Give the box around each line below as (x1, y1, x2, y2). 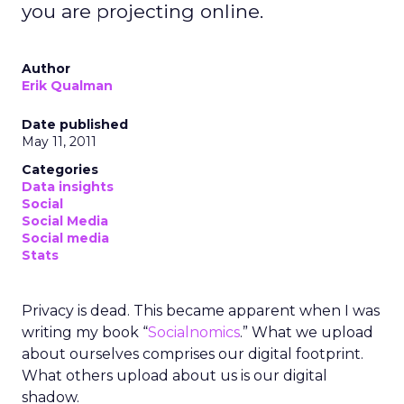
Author (22, 60, 70, 77)
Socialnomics (148, 324, 240, 341)
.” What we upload (240, 324, 373, 341)
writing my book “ (22, 324, 148, 341)
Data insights (22, 179, 114, 195)
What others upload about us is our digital (22, 367, 327, 384)
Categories (22, 161, 98, 178)
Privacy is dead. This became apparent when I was (22, 302, 380, 319)
